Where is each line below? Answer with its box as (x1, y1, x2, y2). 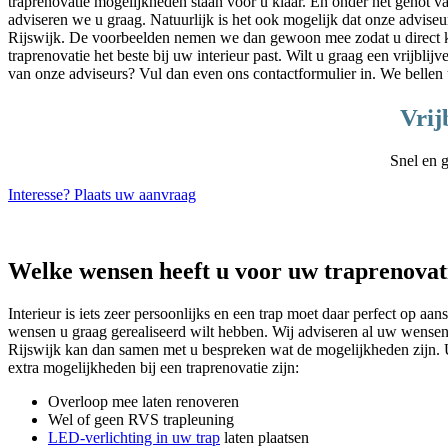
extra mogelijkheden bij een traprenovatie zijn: (8, 359, 299, 377)
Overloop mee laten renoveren (48, 393, 239, 411)
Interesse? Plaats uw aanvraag (8, 186, 196, 204)
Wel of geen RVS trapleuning (48, 411, 234, 429)
